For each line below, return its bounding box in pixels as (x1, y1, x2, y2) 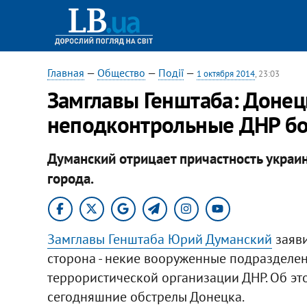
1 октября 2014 (196, 68, 255, 79)
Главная (47, 66, 84, 79)
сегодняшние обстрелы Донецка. (47, 287, 245, 306)
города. (47, 169, 94, 188)
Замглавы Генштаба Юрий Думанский (47, 230, 272, 248)
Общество (97, 66, 145, 79)
